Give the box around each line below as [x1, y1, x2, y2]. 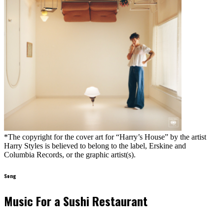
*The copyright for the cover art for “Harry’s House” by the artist [4, 133, 206, 141]
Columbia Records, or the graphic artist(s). [4, 150, 136, 159]
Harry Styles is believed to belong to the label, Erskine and [4, 142, 186, 150]
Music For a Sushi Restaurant [4, 191, 147, 210]
